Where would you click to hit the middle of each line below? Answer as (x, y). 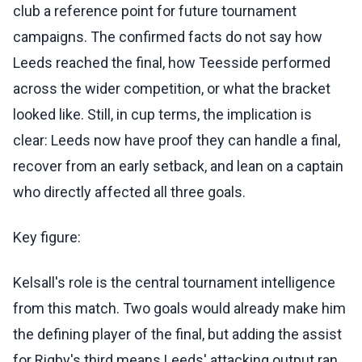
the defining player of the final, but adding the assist (177, 335)
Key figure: (47, 238)
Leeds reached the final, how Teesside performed (172, 63)
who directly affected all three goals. (129, 192)
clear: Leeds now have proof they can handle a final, (177, 141)
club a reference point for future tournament (155, 11)
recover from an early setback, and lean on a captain (178, 166)
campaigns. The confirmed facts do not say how (168, 37)
